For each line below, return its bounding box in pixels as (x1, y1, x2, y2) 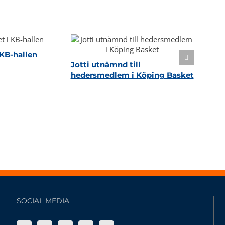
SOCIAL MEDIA (17, 196, 69, 206)
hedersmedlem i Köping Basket (70, 70, 194, 80)
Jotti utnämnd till (70, 60, 141, 70)
